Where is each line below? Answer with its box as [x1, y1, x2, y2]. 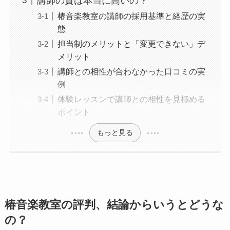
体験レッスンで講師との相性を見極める [57, 94, 205, 104]
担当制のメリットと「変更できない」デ [57, 39, 205, 48]
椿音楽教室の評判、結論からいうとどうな [4, 199, 224, 212]
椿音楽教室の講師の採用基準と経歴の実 [57, 11, 205, 21]
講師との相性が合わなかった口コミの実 [57, 66, 205, 76]
